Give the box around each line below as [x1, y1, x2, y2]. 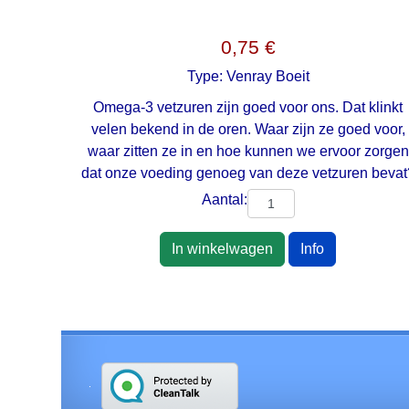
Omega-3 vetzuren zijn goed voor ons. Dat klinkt [93, 100, 404, 116]
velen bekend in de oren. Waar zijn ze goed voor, [90, 121, 405, 138]
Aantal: [201, 192, 247, 208]
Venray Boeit [225, 68, 309, 85]
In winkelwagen [172, 241, 274, 257]
